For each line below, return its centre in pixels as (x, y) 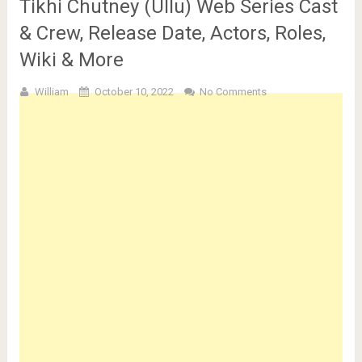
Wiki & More (71, 60)
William (51, 92)
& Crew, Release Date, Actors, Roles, (172, 33)
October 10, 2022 (134, 92)
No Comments (233, 92)
